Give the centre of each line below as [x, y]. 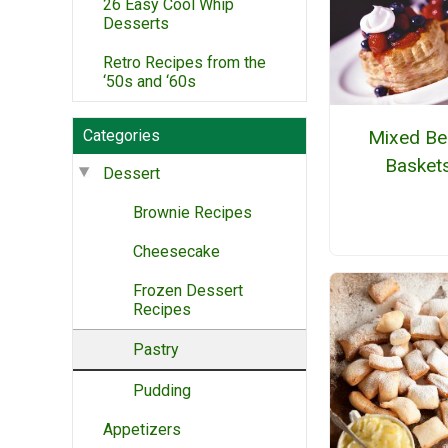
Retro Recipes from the [184, 62]
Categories [121, 135]
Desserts [136, 23]
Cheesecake [176, 251]
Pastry [156, 349]
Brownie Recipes [192, 212]
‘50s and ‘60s [149, 81]
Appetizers [142, 429]
